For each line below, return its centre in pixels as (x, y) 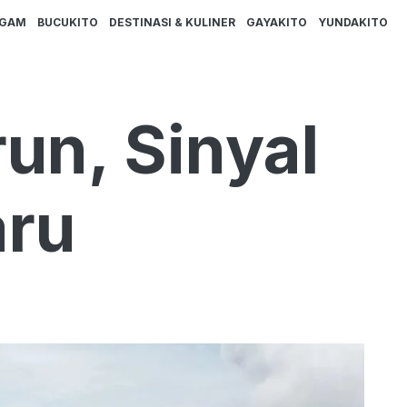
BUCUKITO (68, 23)
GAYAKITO (277, 23)
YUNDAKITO (353, 23)
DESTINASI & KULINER (172, 23)
